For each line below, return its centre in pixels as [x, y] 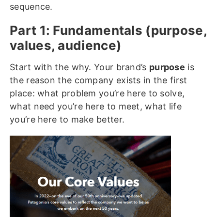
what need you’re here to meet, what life [96, 107]
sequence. [31, 7]
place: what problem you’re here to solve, [97, 93]
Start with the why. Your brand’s [79, 67]
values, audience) [66, 46]
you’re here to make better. [67, 120]
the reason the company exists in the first [99, 80]
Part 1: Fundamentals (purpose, [108, 31]
